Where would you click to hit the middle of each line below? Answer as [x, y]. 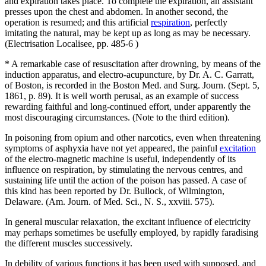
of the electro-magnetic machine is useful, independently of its [120, 159]
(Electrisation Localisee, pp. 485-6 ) [72, 43]
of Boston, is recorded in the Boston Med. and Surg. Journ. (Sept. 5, [132, 85]
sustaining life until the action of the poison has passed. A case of [126, 180]
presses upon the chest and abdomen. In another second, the [116, 11]
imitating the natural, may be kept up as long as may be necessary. [128, 33]
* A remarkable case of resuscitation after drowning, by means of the [133, 64]
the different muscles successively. [69, 243]
